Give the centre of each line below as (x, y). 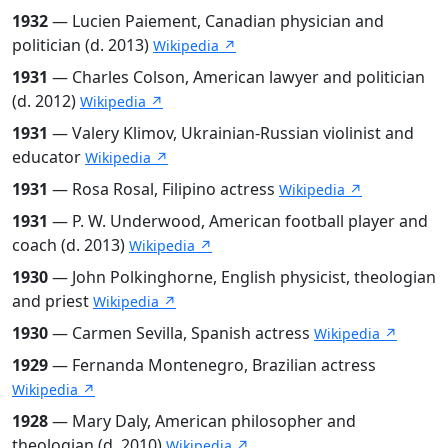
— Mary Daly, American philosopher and (202, 420)
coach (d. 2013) (70, 244)
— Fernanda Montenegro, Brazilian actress (212, 364)
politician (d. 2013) (82, 44)
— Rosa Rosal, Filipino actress (163, 188)
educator (48, 156)
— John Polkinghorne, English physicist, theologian (242, 276)
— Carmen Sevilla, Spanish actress (181, 332)
